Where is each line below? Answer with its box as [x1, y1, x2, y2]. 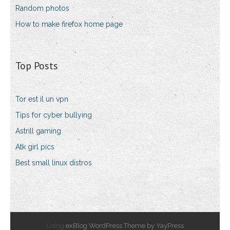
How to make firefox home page [15, 20, 123, 29]
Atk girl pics [15, 143, 54, 151]
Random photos [15, 4, 69, 13]
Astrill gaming [15, 127, 61, 136]
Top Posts [15, 59, 58, 73]
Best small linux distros [15, 159, 92, 167]
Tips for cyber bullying [15, 111, 92, 120]
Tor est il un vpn [15, 95, 68, 104]
